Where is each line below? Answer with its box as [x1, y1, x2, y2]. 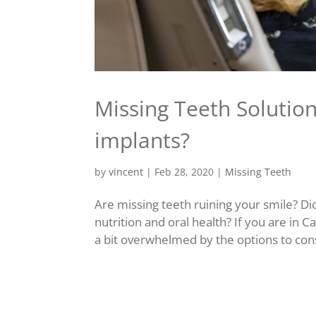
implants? [95, 125, 190, 154]
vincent [109, 164, 144, 178]
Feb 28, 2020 [154, 164, 214, 178]
